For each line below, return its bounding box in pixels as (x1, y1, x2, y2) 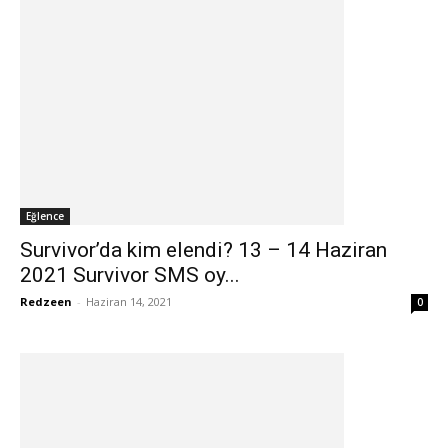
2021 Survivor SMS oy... (20, 263, 240, 287)
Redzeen (20, 294, 72, 309)
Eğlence (26, 209, 64, 223)
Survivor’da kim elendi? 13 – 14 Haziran (20, 238, 387, 262)
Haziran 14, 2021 (86, 294, 172, 309)
